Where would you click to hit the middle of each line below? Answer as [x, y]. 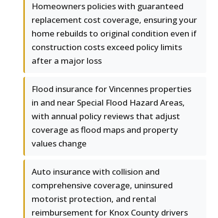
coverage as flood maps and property [105, 130]
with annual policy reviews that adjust [106, 116]
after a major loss [67, 61]
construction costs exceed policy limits [107, 47]
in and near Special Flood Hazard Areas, [108, 103]
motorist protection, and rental [94, 199]
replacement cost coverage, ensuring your [114, 20]
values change [59, 144]
